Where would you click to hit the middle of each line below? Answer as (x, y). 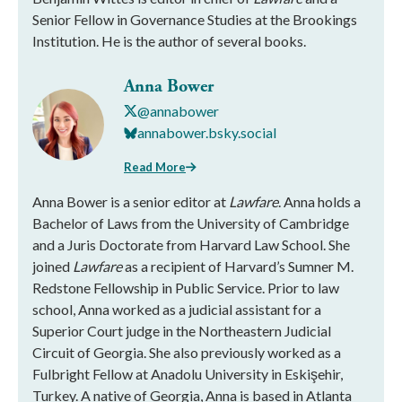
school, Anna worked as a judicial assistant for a (177, 309)
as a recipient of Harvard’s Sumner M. (238, 266)
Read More (155, 166)
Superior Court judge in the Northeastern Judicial (182, 330)
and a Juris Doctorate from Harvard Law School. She (191, 244)
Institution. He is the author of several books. (169, 40)
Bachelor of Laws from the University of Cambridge (191, 223)
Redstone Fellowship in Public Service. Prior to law (186, 287)
